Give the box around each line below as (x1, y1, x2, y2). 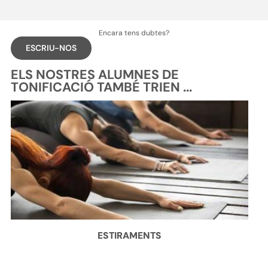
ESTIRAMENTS (98, 229, 162, 242)
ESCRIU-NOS (25, 42, 77, 54)
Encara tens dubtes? (99, 28, 169, 38)
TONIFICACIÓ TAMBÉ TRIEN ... (10, 79, 192, 96)
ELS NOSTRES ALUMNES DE (10, 66, 179, 84)
